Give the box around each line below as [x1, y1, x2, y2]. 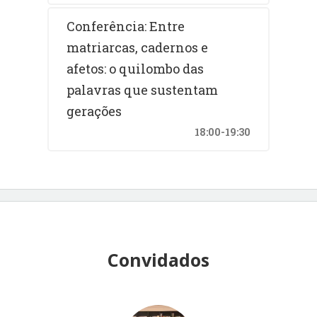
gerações [67, 102, 122, 120]
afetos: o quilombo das [67, 59, 204, 77]
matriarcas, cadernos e [67, 38, 209, 56]
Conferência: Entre [67, 17, 185, 35]
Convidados [108, 247, 209, 272]
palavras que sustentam [67, 81, 219, 98]
